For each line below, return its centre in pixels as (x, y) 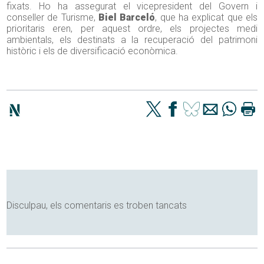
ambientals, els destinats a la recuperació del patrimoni (132, 40)
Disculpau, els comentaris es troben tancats (97, 206)
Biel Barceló (127, 18)
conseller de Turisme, (53, 18)
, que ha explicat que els (206, 18)
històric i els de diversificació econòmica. (93, 51)
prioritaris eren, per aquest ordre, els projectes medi (132, 29)
